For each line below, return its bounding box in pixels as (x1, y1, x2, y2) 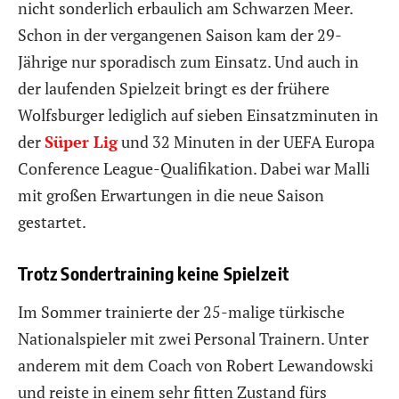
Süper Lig (45, 130, 118, 152)
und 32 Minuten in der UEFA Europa (118, 130, 375, 152)
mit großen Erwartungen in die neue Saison (18, 183, 324, 206)
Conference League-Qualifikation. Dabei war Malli (18, 157, 370, 179)
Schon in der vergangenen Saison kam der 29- (18, 23, 342, 45)
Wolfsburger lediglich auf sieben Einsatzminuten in (18, 103, 379, 126)
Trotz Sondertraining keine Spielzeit (18, 261, 289, 284)
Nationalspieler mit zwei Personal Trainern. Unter (18, 328, 369, 350)
